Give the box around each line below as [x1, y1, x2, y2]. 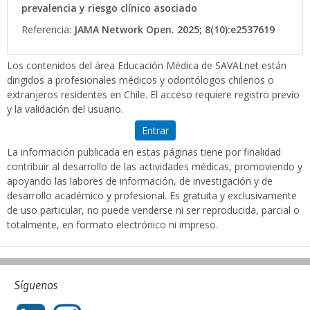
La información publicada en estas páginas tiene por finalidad [7, 145, 281, 158]
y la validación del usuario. [7, 102, 123, 116]
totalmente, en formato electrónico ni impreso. [7, 217, 218, 231]
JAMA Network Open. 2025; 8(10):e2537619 [74, 22, 275, 36]
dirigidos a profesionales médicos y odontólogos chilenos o [7, 73, 274, 86]
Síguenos [14, 277, 57, 293]
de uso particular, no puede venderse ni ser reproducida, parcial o [7, 203, 300, 217]
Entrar [141, 123, 169, 137]
